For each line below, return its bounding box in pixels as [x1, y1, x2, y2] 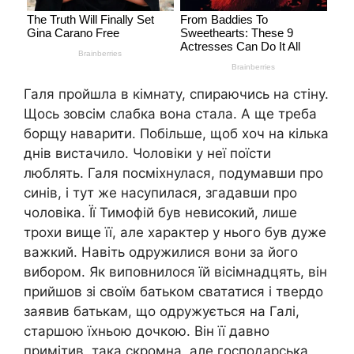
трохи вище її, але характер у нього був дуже [24, 224, 326, 241]
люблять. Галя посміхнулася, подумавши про [24, 165, 323, 182]
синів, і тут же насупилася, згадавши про [24, 185, 297, 201]
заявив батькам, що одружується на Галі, [24, 303, 299, 320]
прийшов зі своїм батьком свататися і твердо [24, 284, 323, 300]
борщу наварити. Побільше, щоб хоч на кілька [24, 126, 329, 142]
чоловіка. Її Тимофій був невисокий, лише [24, 205, 297, 221]
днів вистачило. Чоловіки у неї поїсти [24, 145, 271, 162]
